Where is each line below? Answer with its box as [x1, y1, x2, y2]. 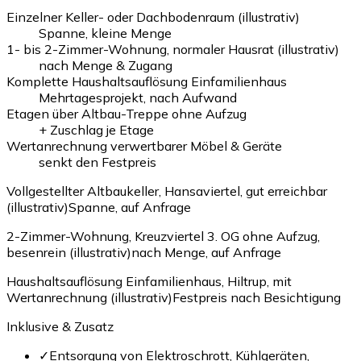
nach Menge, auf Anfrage [131, 243, 281, 260]
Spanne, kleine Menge [39, 24, 172, 41]
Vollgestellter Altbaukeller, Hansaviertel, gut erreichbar [6, 182, 327, 199]
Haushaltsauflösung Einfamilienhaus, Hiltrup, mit [6, 272, 292, 289]
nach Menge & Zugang [39, 56, 172, 73]
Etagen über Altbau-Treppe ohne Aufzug [6, 105, 247, 122]
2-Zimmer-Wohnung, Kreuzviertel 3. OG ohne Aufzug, [6, 227, 320, 244]
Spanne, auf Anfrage [68, 198, 191, 215]
